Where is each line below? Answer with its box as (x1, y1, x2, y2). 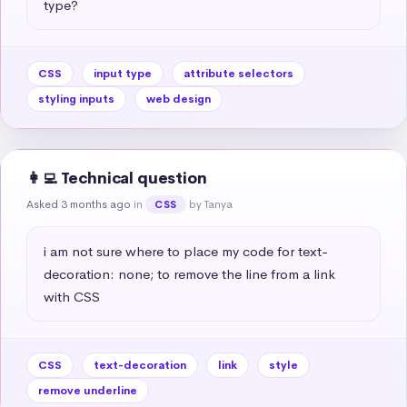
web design (146, 91, 211, 106)
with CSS (44, 287, 100, 305)
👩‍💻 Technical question (26, 168, 207, 188)
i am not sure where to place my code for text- (44, 242, 328, 260)
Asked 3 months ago (26, 196, 131, 212)
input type (94, 65, 152, 81)
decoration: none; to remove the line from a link (44, 264, 335, 283)
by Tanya (188, 196, 233, 212)
